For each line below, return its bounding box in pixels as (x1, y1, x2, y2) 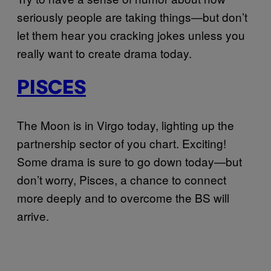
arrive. (17, 207, 49, 224)
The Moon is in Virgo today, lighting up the (17, 116, 234, 133)
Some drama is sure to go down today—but (17, 152, 242, 169)
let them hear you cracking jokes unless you (17, 26, 245, 43)
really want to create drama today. (17, 44, 192, 61)
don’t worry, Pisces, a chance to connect (17, 171, 226, 188)
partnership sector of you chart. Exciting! (17, 134, 226, 151)
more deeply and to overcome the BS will (17, 189, 229, 206)
